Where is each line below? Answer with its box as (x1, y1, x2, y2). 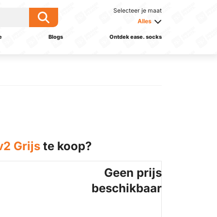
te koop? (40, 139, 92, 153)
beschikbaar (92, 181, 162, 195)
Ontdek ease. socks (109, 33, 162, 40)
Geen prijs (104, 166, 162, 180)
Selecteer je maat (113, 7, 162, 14)
